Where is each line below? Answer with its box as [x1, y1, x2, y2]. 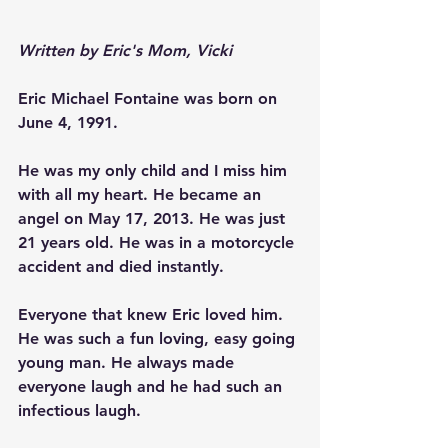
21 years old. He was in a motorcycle [18, 232, 299, 252]
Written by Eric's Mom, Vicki [18, 40, 232, 60]
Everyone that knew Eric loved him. [18, 304, 288, 324]
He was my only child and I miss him [18, 160, 292, 180]
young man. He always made [18, 352, 239, 372]
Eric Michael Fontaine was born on [18, 88, 282, 108]
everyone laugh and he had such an [18, 376, 287, 396]
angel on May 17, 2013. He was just [18, 208, 290, 228]
